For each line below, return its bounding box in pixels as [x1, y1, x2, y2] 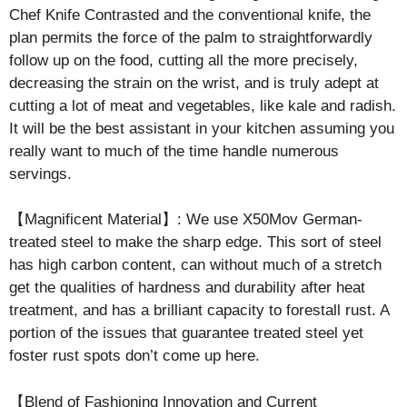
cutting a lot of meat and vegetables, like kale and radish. [9, 96, 396, 114]
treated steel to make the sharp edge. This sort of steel [9, 233, 382, 251]
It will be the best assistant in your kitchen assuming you [9, 119, 394, 137]
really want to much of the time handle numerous [9, 142, 339, 160]
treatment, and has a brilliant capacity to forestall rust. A [9, 302, 389, 319]
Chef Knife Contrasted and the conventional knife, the [9, 5, 371, 24]
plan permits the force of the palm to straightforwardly [9, 28, 372, 46]
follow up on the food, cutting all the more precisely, [9, 51, 358, 69]
